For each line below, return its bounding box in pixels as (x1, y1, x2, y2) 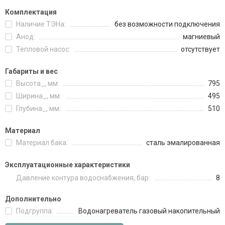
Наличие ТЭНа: (16, 20, 66, 28)
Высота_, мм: (16, 79, 59, 87)
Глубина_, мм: (16, 104, 61, 113)
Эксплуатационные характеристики (5, 161, 130, 169)
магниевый (183, 33, 220, 41)
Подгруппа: (16, 207, 53, 215)
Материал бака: (16, 139, 68, 147)
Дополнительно (5, 195, 61, 203)
